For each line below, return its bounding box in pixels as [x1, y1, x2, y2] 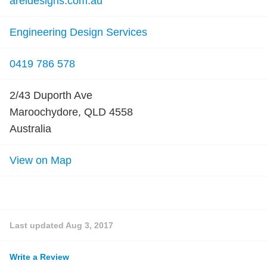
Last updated [10, 221, 66, 230]
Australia [10, 123, 51, 135]
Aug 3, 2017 [66, 221, 113, 230]
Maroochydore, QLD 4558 [10, 106, 133, 118]
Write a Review [10, 252, 69, 262]
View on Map [10, 154, 72, 166]
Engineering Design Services [10, 26, 147, 38]
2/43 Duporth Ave [10, 89, 92, 101]
